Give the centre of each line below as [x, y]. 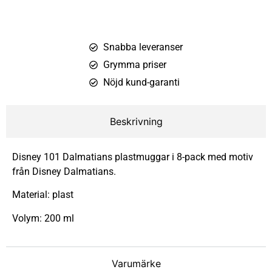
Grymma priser [134, 64]
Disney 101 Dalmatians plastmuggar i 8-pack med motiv [133, 157]
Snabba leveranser [143, 47]
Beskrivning [136, 121]
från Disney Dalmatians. [64, 171]
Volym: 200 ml [43, 218]
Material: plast [43, 195]
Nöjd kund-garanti [141, 82]
